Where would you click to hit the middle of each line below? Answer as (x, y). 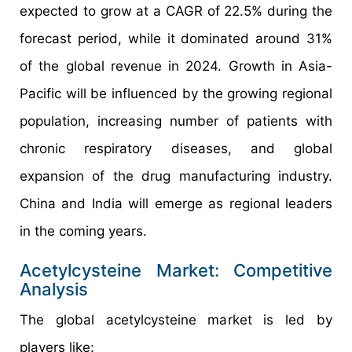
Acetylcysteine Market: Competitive (176, 270)
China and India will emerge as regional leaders (176, 203)
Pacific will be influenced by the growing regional (176, 93)
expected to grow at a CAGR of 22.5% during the (176, 11)
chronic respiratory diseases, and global (176, 148)
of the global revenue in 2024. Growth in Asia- (176, 66)
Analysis (54, 289)
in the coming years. (83, 231)
